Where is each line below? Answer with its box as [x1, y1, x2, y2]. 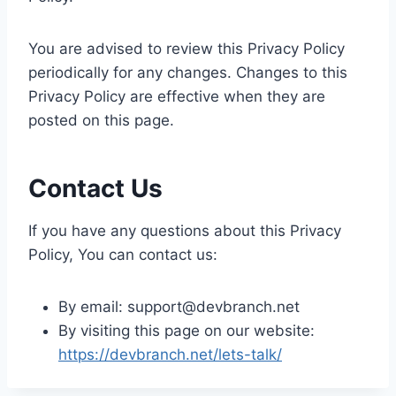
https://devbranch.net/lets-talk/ [58, 346, 282, 363]
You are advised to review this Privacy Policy [28, 40, 345, 57]
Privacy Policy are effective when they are [28, 88, 325, 105]
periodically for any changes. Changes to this [28, 64, 347, 81]
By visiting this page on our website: [58, 322, 315, 339]
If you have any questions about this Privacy [28, 222, 341, 240]
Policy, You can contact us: [28, 246, 217, 263]
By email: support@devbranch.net [58, 298, 300, 316]
